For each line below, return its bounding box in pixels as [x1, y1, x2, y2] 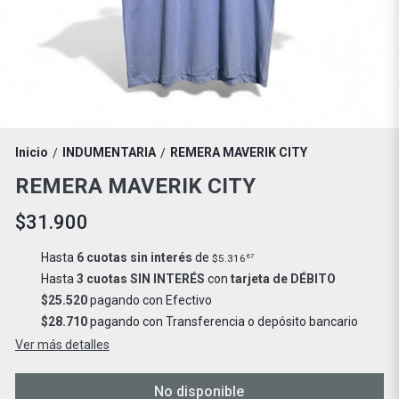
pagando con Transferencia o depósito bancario [86, 314, 358, 330]
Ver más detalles [14, 338, 110, 353]
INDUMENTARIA [61, 145, 156, 160]
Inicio [14, 145, 48, 160]
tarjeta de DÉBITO [230, 272, 336, 287]
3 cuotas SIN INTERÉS [76, 272, 205, 287]
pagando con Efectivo [86, 293, 212, 308]
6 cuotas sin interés [76, 250, 192, 265]
